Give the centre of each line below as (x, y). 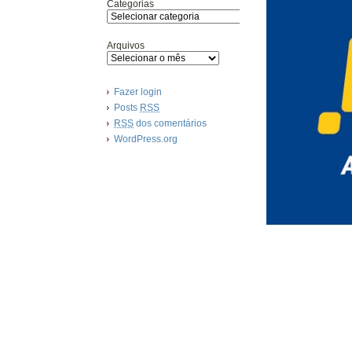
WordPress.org (146, 139)
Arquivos (126, 46)
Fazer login (138, 92)
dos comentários (170, 123)
